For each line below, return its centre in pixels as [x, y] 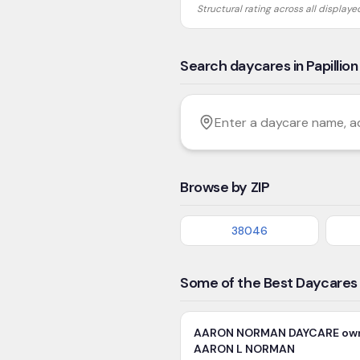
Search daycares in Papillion [269, 66]
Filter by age [215, 102]
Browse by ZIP [225, 187]
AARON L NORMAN [244, 349]
